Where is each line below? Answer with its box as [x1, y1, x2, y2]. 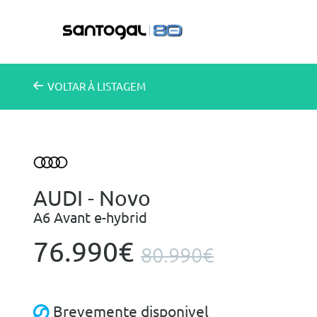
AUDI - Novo [33, 186, 151, 211]
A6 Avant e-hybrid [33, 209, 147, 226]
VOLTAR [47, 81, 88, 93]
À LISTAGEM [88, 81, 146, 93]
